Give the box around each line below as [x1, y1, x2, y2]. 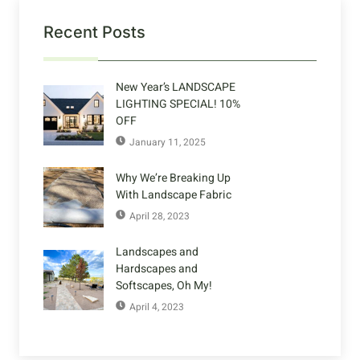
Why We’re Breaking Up [116, 170, 231, 187]
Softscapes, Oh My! [116, 277, 212, 295]
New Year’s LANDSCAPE [116, 79, 235, 96]
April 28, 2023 [129, 209, 190, 224]
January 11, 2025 [129, 135, 206, 150]
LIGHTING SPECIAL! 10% [116, 96, 240, 113]
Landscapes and [116, 243, 198, 261]
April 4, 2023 [129, 300, 184, 315]
